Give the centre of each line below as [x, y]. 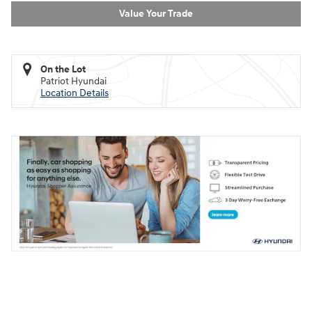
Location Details [75, 93]
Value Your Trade [156, 14]
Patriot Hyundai [73, 81]
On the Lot [63, 70]
